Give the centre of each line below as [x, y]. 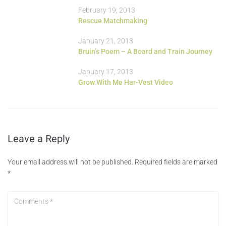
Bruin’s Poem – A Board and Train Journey [145, 51]
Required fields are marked [176, 162]
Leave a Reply [39, 138]
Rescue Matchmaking [113, 20]
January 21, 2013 [106, 41]
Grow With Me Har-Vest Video [126, 82]
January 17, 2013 [106, 71]
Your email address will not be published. [70, 162]
